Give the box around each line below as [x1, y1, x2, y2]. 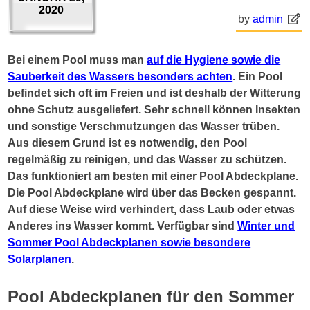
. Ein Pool [232, 70, 283, 82]
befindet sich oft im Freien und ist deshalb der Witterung [8, 86, 302, 99]
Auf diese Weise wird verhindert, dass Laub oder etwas [8, 203, 295, 215]
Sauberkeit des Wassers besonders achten [8, 70, 233, 82]
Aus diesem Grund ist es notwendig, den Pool [8, 136, 248, 149]
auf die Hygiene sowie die [147, 53, 281, 66]
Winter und [237, 219, 295, 232]
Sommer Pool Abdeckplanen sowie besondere [8, 236, 251, 248]
